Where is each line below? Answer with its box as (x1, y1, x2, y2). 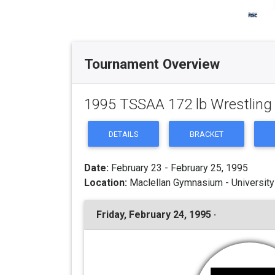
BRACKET (190, 129, 224, 139)
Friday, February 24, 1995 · (96, 208, 216, 220)
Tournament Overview (84, 55, 220, 72)
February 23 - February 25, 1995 (109, 161, 248, 174)
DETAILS (109, 129, 139, 139)
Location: (84, 176, 127, 188)
